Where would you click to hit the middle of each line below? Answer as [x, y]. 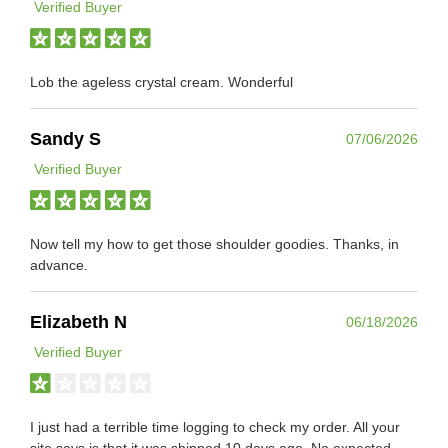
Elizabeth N [78, 321]
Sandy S [65, 138]
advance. [59, 264]
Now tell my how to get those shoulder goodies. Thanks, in [214, 243]
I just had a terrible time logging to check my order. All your [215, 426]
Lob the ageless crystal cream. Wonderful [161, 81]
